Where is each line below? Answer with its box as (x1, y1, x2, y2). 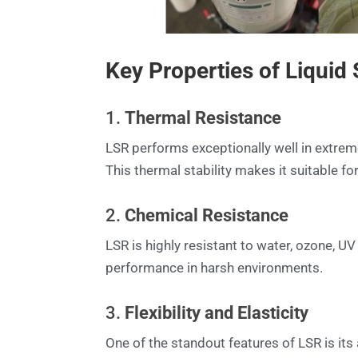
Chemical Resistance (125, 205, 288, 225)
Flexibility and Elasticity (125, 302, 308, 323)
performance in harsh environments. (105, 259, 323, 276)
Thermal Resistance (125, 107, 281, 128)
